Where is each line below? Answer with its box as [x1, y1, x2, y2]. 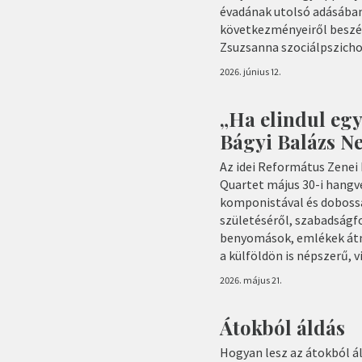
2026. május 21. [220, 274, 282, 287]
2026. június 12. [220, 65, 281, 78]
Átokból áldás [220, 314, 345, 341]
